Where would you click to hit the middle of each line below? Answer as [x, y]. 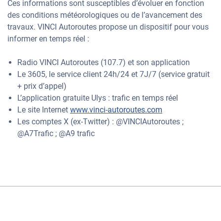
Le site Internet [44, 110]
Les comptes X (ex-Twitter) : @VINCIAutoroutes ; [100, 122]
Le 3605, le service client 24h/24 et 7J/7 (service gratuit [113, 74]
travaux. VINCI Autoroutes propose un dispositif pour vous [108, 27]
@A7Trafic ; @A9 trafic [56, 133]
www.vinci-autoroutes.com [116, 110]
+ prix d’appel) [42, 86]
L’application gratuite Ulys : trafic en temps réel [98, 98]
